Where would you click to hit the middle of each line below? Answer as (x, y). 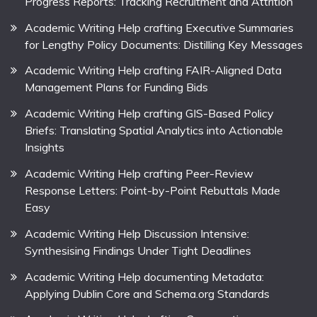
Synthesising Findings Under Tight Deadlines (138, 250)
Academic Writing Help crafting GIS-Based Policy (149, 114)
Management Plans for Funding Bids (116, 87)
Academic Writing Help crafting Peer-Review (139, 173)
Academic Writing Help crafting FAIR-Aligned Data (153, 70)
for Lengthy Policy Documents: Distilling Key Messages (164, 44)
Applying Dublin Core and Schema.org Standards (147, 293)
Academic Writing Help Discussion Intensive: (137, 233)
